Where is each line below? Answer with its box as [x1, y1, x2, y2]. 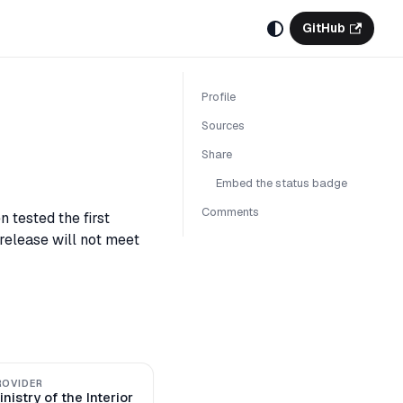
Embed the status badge [216, 175, 347, 191]
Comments [201, 203, 259, 219]
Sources [201, 118, 245, 134]
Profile [201, 89, 236, 105]
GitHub [301, 20, 345, 36]
